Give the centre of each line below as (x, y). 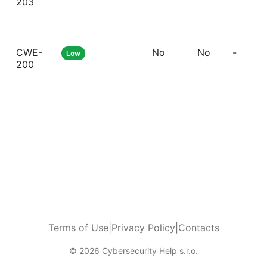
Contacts (198, 228)
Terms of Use (78, 228)
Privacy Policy (143, 228)
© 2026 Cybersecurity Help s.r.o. (133, 251)
